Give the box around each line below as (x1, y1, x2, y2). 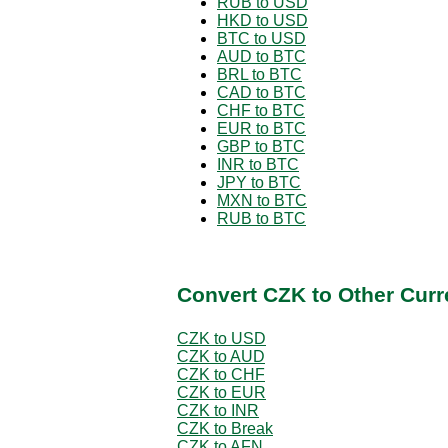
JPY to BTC (217, 173, 301, 191)
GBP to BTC (217, 137, 305, 155)
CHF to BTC (217, 101, 305, 119)
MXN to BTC (217, 191, 307, 209)
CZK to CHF (177, 365, 265, 383)
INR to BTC (217, 155, 299, 173)
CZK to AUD (177, 347, 265, 365)
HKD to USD (217, 11, 308, 29)
